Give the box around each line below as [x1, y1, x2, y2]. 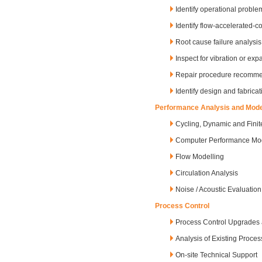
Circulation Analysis [175, 169, 238, 177]
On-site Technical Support [175, 251, 257, 259]
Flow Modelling [175, 153, 224, 161]
